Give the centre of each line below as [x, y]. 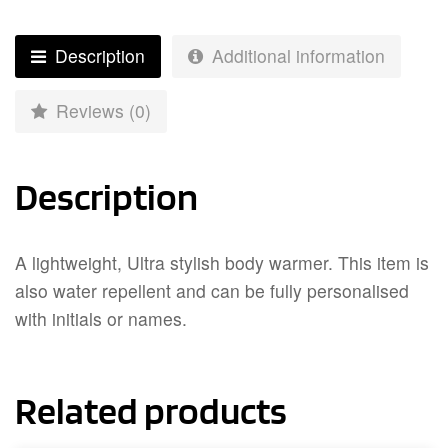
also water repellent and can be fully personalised [212, 290]
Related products [151, 409]
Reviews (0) [101, 110]
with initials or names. [101, 318]
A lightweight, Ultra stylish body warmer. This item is [222, 262]
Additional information [296, 55]
